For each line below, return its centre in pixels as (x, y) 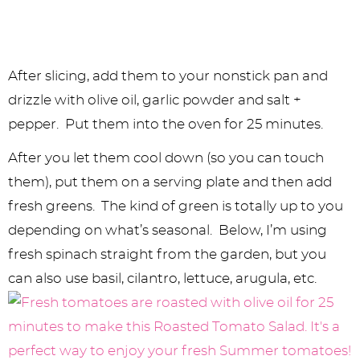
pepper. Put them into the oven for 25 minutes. (166, 125)
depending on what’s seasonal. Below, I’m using (168, 231)
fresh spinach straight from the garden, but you (167, 255)
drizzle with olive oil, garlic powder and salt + (155, 100)
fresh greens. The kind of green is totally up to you (176, 207)
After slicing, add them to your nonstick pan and (168, 76)
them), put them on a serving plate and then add (170, 182)
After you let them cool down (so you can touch (166, 158)
